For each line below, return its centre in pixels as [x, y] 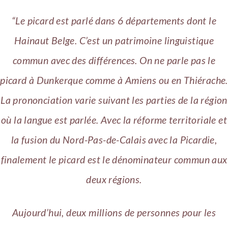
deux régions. [114, 180]
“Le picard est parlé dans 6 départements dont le [114, 21]
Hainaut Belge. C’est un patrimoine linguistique [114, 41]
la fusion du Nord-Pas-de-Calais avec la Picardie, [114, 140]
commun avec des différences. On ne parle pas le [114, 61]
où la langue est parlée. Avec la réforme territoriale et [114, 120]
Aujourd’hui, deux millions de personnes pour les [114, 212]
